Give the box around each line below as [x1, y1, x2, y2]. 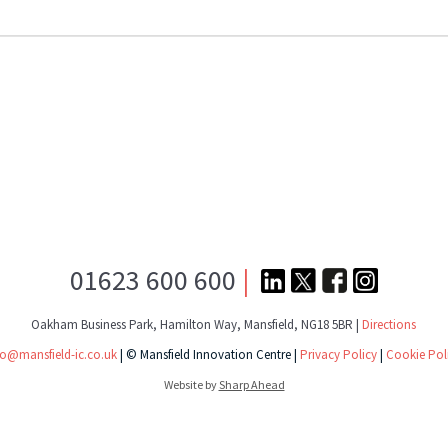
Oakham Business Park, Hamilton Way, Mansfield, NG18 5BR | [31, 316, 363, 334]
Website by [163, 376, 219, 392]
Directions [362, 316, 417, 334]
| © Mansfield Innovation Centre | [119, 345, 300, 363]
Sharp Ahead [218, 376, 285, 392]
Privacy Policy [299, 345, 377, 363]
